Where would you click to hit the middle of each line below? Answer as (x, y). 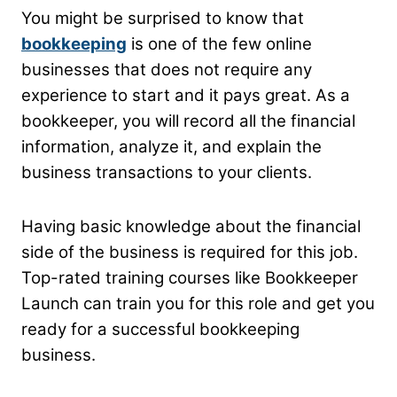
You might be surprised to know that (163, 19)
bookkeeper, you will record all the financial (188, 121)
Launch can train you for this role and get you (198, 304)
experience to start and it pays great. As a (186, 96)
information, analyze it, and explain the (171, 147)
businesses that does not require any (167, 70)
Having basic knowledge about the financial (191, 227)
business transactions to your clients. (167, 173)
